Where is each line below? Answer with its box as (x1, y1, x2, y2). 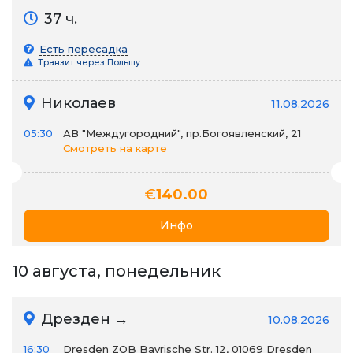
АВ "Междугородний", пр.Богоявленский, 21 (63, 127, 301, 139)
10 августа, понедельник (12, 262, 221, 281)
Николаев (37, 95, 116, 112)
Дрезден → (37, 310, 128, 328)
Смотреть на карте (63, 142, 167, 154)
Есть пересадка (39, 43, 128, 55)
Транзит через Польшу (35, 58, 140, 68)
